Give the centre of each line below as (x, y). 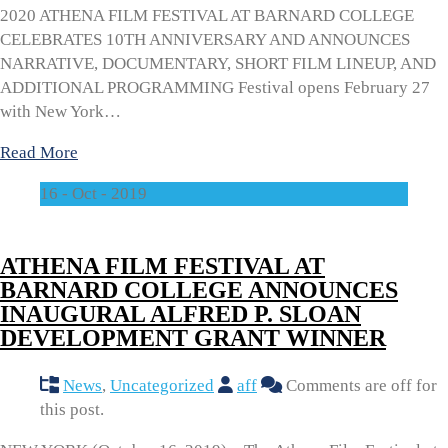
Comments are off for (359, 385)
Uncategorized (162, 385)
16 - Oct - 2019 (93, 193)
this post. (72, 409)
